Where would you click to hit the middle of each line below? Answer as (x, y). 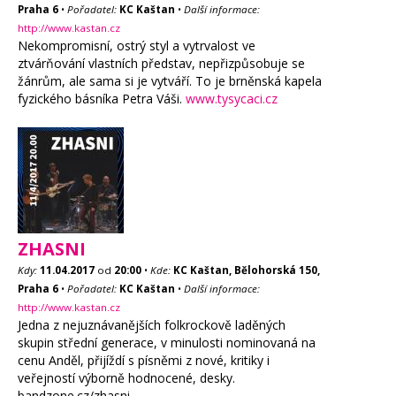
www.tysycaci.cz (232, 99)
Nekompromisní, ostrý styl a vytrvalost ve (137, 46)
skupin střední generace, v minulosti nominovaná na (167, 343)
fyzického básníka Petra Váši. (102, 99)
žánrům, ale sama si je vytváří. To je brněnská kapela (170, 81)
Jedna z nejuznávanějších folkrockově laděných (152, 325)
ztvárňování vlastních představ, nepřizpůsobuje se (161, 63)
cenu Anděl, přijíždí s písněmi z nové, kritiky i (144, 360)
